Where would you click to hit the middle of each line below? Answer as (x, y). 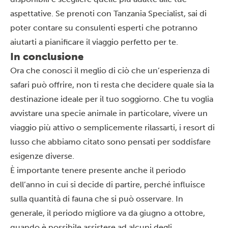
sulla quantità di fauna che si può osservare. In (97, 198)
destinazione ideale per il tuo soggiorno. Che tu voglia (112, 99)
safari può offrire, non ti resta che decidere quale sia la (112, 84)
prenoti (81, 13)
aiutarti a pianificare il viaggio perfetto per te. (94, 42)
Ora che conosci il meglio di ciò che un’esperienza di (110, 70)
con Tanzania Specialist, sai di (151, 13)
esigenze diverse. (42, 156)
